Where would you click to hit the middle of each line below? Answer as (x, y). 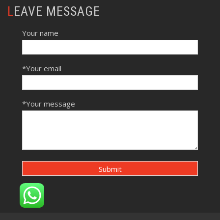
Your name (40, 33)
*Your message (49, 103)
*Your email (42, 68)
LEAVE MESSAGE (57, 11)
